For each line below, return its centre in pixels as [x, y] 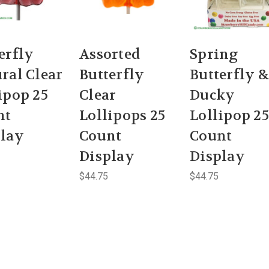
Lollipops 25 [122, 115]
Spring [214, 54]
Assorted [110, 54]
